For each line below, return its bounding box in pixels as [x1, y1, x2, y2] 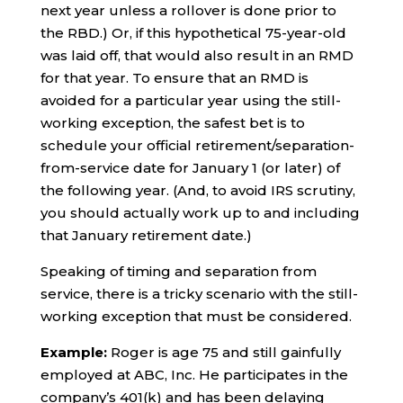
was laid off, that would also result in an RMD [40, 47, 354, 64]
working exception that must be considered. [40, 308, 352, 325]
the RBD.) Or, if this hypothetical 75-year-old [40, 24, 346, 41]
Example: [40, 344, 107, 361]
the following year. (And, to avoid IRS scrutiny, [40, 182, 355, 199]
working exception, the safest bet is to [40, 114, 305, 131]
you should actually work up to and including [40, 204, 360, 221]
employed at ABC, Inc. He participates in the [40, 366, 348, 383]
